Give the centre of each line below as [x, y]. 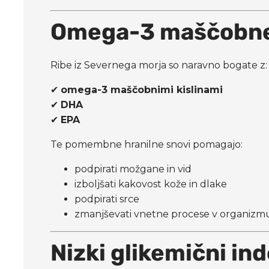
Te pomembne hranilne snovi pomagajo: [147, 144]
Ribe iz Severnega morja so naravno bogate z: [159, 65]
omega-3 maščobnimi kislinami [142, 89]
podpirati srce [107, 199]
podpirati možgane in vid [133, 169]
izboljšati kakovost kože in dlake [151, 184]
